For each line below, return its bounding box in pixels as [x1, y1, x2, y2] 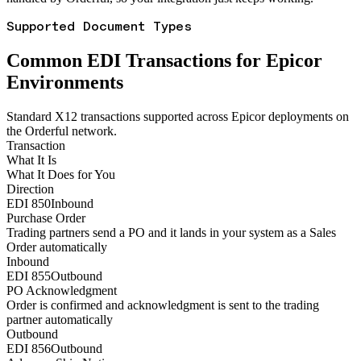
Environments [6, 71, 123, 93]
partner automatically [6, 312, 113, 326]
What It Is [6, 152, 56, 167]
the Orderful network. [6, 123, 117, 138]
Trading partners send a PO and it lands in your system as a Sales [6, 225, 336, 239]
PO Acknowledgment [6, 283, 117, 297]
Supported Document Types [6, 18, 192, 34]
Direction [6, 181, 54, 196]
